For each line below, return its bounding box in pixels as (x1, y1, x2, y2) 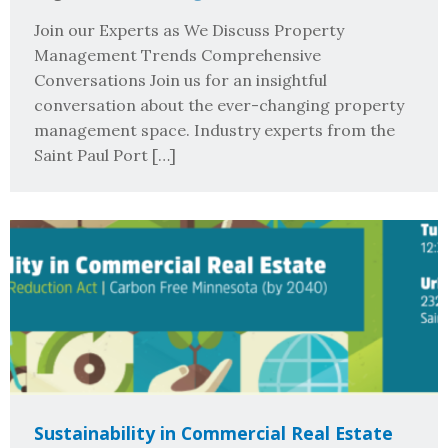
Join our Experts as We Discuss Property (34, 20, 344, 41)
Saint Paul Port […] (34, 145, 176, 166)
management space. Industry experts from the (34, 120, 395, 141)
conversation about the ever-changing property (34, 95, 404, 116)
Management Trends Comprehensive (34, 45, 321, 66)
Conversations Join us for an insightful (34, 70, 327, 91)
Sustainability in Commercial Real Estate (34, 420, 393, 445)
